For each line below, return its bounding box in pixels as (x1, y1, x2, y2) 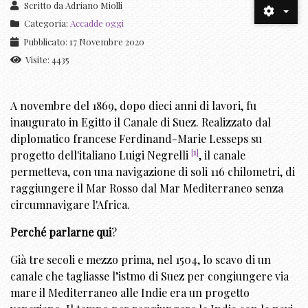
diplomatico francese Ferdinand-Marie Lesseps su (10, 131, 262, 146)
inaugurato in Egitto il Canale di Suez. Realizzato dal (10, 115, 271, 130)
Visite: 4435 (25, 54, 69, 66)
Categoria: (22, 17, 70, 30)
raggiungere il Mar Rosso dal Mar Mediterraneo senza (10, 181, 283, 196)
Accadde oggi (70, 17, 124, 30)
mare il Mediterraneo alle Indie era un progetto (10, 285, 250, 300)
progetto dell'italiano (10, 148, 119, 163)
